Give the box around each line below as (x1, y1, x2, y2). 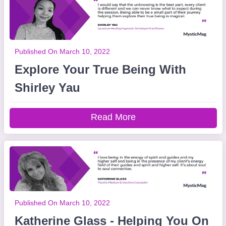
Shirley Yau (14, 81, 80, 94)
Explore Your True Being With (14, 63, 186, 76)
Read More (90, 112, 136, 122)
